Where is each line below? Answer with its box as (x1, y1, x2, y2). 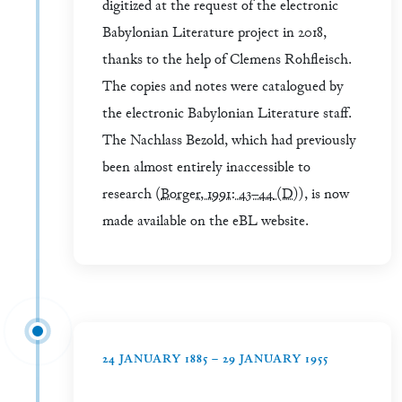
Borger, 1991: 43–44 (161, 186, 273, 205)
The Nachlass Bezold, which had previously (102, 132, 356, 152)
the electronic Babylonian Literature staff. (102, 105, 352, 125)
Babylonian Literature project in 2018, (102, 24, 327, 44)
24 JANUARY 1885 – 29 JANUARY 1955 (102, 352, 328, 369)
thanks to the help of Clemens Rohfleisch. (102, 51, 352, 71)
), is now (299, 186, 349, 205)
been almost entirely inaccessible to (102, 159, 310, 179)
